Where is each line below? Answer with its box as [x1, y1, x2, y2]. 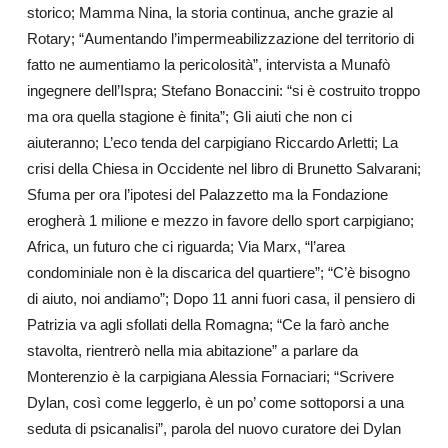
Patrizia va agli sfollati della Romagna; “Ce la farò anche [26, 316, 389, 333]
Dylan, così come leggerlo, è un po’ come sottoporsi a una [26, 394, 404, 411]
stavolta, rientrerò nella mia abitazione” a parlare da [26, 342, 358, 359]
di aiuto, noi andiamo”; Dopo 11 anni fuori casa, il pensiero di [26, 290, 415, 307]
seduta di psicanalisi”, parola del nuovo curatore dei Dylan [26, 420, 401, 437]
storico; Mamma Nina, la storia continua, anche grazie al [26, 4, 393, 21]
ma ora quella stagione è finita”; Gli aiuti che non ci [26, 108, 352, 125]
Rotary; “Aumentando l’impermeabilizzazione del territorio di [26, 30, 414, 47]
